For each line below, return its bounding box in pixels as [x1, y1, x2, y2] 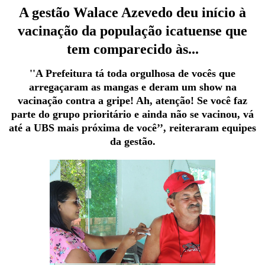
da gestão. [109, 135, 156, 148]
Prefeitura [46, 67, 95, 80]
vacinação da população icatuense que [18, 23, 247, 39]
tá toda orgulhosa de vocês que [95, 67, 235, 80]
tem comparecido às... [66, 41, 199, 57]
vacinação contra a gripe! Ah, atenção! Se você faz [18, 95, 247, 107]
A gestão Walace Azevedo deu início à [19, 5, 246, 21]
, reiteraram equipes [163, 122, 256, 134]
